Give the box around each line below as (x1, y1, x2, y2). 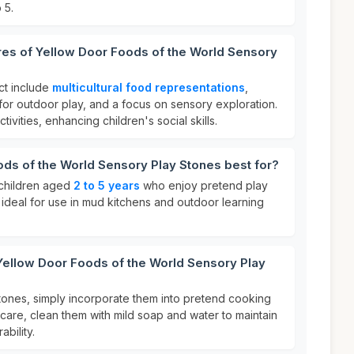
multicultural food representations (52, 81, 245, 94)
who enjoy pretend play (140, 179, 268, 192)
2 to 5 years (73, 179, 140, 192)
